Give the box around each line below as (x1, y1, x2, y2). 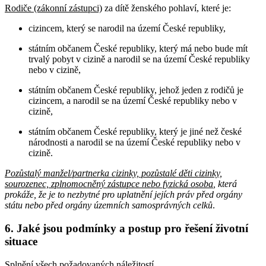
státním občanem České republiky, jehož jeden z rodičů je (28, 85, 243, 96)
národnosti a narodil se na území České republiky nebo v (28, 137, 240, 148)
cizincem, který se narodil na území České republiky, (28, 23, 226, 34)
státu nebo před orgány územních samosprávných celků (5, 200, 213, 211)
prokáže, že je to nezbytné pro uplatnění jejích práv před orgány (5, 189, 242, 200)
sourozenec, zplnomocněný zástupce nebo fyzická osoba (5, 179, 213, 189)
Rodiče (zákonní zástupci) (5, 3, 102, 14)
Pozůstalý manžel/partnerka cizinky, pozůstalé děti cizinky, (5, 168, 222, 179)
